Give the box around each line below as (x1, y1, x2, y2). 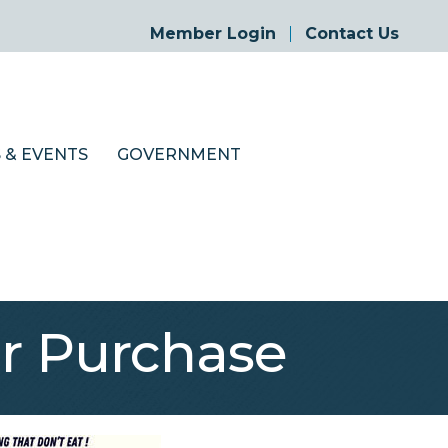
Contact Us (304, 23, 399, 43)
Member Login (149, 23, 276, 43)
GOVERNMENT (117, 145, 241, 164)
